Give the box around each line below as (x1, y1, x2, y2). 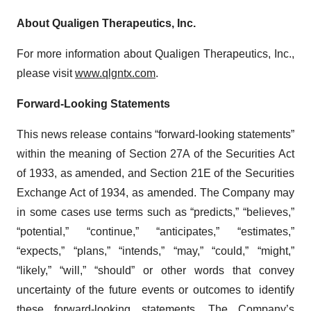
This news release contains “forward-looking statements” (17, 128, 294, 140)
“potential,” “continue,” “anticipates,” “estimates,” (17, 226, 294, 237)
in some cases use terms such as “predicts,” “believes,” (17, 206, 294, 218)
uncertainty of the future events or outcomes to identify (17, 284, 294, 296)
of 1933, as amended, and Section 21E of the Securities (17, 167, 294, 179)
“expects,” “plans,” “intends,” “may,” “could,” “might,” (17, 245, 294, 257)
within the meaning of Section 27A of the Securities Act (17, 148, 294, 160)
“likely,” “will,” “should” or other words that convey (17, 264, 294, 276)
